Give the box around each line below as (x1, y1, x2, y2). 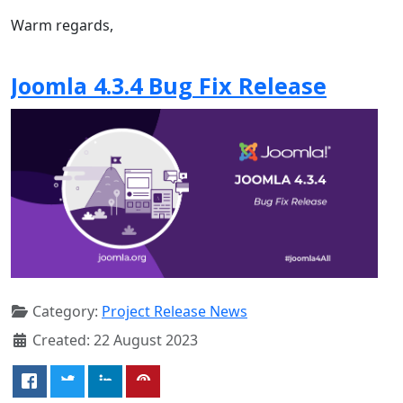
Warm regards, (11, 14, 113, 35)
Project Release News (102, 300, 247, 321)
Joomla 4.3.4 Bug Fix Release (11, 69, 327, 101)
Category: (29, 300, 102, 321)
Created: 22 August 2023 (32, 329, 198, 350)
